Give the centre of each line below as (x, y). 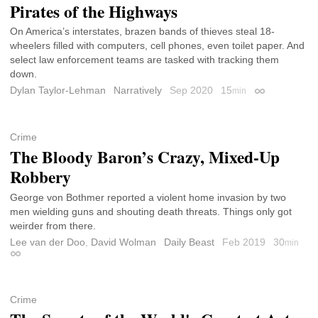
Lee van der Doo (48, 242)
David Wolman (124, 242)
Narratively (138, 91)
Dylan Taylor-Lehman (58, 91)
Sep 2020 (193, 91)
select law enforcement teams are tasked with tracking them (144, 60)
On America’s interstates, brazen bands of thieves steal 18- (142, 32)
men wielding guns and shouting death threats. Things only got (151, 211)
